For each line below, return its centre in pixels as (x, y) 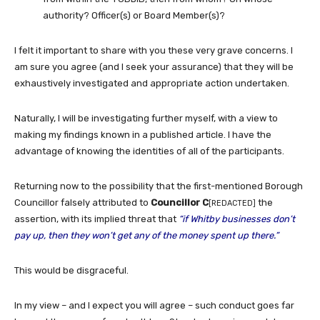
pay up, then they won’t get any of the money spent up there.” (146, 235)
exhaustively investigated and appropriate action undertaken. (152, 83)
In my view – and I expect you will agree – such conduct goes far (154, 305)
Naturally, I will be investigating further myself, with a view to (146, 118)
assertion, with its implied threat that (96, 219)
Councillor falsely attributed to (82, 202)
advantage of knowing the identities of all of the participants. (149, 151)
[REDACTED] (232, 203)
